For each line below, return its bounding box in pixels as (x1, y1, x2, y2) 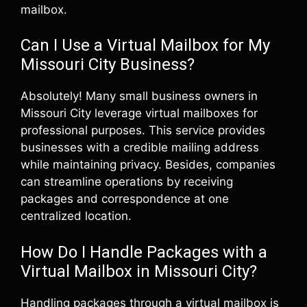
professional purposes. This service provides (21, 123, 265, 137)
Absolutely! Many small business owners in (21, 89, 258, 103)
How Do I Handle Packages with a (21, 242, 267, 262)
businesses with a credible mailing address (21, 140, 259, 154)
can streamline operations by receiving (21, 175, 233, 188)
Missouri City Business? (21, 55, 195, 74)
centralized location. (21, 209, 132, 223)
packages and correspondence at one (21, 192, 229, 206)
